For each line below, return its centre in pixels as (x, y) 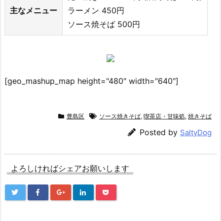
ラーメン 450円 (96, 10)
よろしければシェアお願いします (70, 168)
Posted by (160, 132)
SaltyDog (196, 132)
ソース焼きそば (120, 116)
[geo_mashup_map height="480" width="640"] (92, 81)
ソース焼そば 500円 (104, 24)
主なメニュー (34, 10)
